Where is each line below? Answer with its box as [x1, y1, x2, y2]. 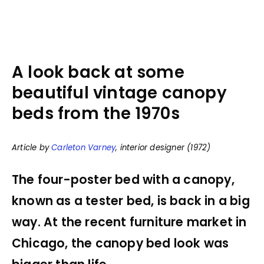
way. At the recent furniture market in [12, 213, 247, 230]
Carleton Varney [51, 142, 116, 154]
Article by [12, 142, 52, 154]
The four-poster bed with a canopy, [12, 171, 235, 188]
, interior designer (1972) [115, 142, 211, 154]
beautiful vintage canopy [12, 81, 227, 104]
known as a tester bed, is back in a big [12, 192, 250, 209]
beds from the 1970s [12, 101, 180, 125]
